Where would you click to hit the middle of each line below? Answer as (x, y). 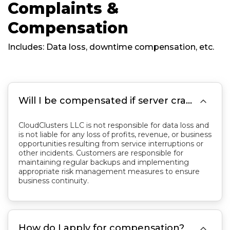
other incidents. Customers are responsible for (101, 153)
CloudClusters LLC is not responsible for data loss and (114, 125)
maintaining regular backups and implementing (104, 162)
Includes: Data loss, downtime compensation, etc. (111, 47)
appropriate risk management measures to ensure (109, 171)
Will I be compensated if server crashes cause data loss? (189, 101)
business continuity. (54, 181)
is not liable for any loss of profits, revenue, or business (115, 135)
